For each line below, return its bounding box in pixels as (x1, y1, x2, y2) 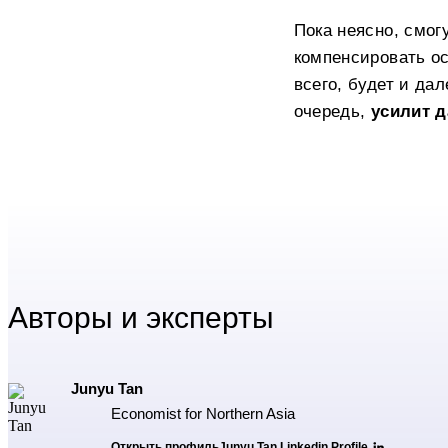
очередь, (293, 101, 371, 121)
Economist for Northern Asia (111, 404, 295, 422)
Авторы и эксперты (8, 300, 274, 334)
